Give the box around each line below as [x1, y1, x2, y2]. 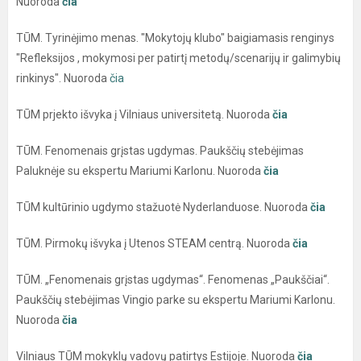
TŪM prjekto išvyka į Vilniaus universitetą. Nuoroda [16, 107, 272, 121]
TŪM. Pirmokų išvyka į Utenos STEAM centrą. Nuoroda [16, 236, 290, 250]
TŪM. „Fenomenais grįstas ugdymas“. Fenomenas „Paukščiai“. [16, 272, 330, 286]
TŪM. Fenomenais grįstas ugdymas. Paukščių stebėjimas [16, 143, 304, 157]
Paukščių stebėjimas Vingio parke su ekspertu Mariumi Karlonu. [16, 293, 335, 306]
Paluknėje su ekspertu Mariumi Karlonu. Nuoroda [16, 164, 263, 177]
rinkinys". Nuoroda [16, 71, 110, 85]
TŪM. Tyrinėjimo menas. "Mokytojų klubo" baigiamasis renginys [16, 31, 334, 44]
